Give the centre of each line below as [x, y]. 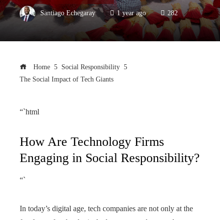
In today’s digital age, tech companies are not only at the [106, 208]
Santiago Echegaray [68, 13]
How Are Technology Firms [92, 141]
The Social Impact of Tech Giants [67, 79]
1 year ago [131, 13]
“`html [29, 111]
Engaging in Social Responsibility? [110, 158]
